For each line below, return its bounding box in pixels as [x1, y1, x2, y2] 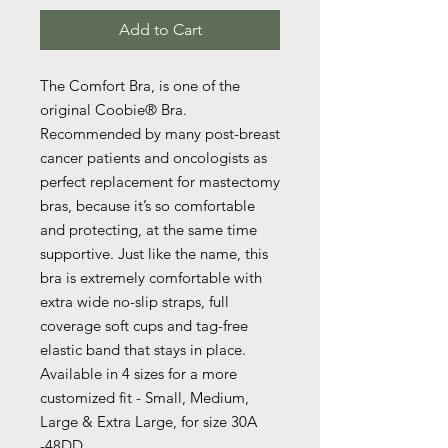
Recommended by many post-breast [40, 124, 280, 144]
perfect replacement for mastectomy [40, 172, 280, 192]
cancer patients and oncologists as [40, 148, 267, 168]
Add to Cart [118, 20, 202, 40]
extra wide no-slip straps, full [40, 292, 229, 312]
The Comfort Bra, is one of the [40, 76, 240, 96]
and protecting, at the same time [40, 220, 257, 240]
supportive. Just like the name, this [40, 244, 268, 264]
